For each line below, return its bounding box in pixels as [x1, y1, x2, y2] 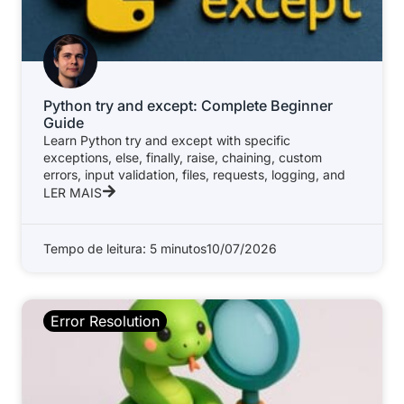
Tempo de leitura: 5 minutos [43, 240, 207, 256]
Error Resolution [50, 311, 160, 330]
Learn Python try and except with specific [43, 132, 290, 148]
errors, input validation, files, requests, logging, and [43, 166, 345, 182]
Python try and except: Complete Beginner [43, 96, 333, 115]
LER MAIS [43, 184, 102, 200]
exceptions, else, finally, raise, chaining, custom [43, 149, 322, 165]
